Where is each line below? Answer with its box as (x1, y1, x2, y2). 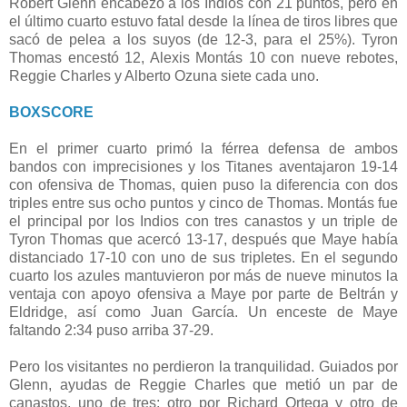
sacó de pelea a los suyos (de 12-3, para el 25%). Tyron (9, 32, 398, 48)
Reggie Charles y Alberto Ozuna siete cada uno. (9, 68, 323, 84)
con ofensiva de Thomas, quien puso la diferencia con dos (9, 177, 398, 194)
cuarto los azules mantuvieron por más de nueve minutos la (9, 268, 398, 284)
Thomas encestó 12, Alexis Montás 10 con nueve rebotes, (9, 50, 398, 66)
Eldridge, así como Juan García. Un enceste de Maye (9, 304, 398, 321)
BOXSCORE (9, 104, 97, 121)
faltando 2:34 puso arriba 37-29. (9, 323, 217, 339)
